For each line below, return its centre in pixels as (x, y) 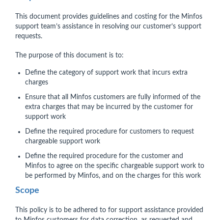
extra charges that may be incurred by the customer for (109, 107)
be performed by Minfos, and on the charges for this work (113, 176)
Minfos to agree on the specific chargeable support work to (115, 166)
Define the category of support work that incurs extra (106, 73)
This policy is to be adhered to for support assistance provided (109, 210)
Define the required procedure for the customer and (104, 156)
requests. (29, 36)
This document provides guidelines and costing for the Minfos (109, 17)
